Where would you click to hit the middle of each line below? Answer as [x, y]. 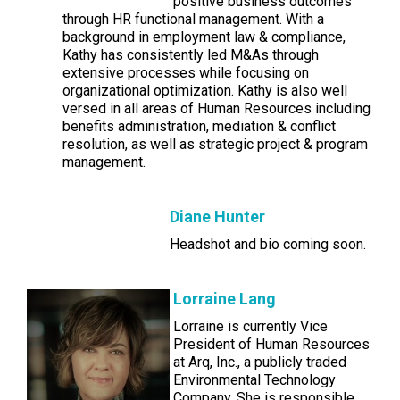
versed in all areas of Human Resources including [217, 108]
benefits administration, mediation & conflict [199, 126]
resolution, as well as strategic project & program [215, 144]
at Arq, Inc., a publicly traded [260, 362]
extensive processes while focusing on [186, 73]
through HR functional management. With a [193, 19]
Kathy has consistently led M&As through [191, 55]
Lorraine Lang [225, 299]
